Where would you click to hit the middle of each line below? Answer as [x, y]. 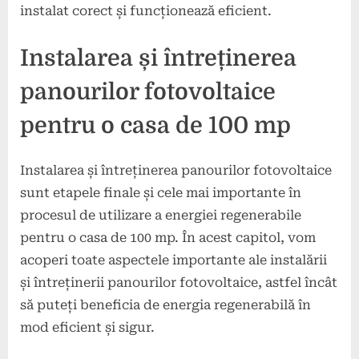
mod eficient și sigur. [87, 327]
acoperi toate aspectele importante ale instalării [173, 260]
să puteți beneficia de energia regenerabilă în [165, 305]
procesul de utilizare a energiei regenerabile [161, 215]
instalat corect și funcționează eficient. [146, 11]
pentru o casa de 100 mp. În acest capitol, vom [168, 237]
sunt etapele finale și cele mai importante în [161, 192]
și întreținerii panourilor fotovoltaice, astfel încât [179, 282]
